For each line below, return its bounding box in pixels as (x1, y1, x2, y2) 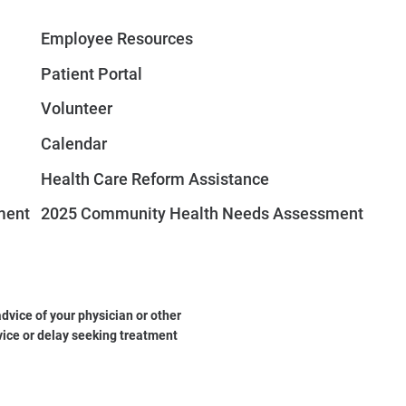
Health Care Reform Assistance (41, 169, 270, 188)
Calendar (41, 135, 108, 154)
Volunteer (41, 100, 113, 119)
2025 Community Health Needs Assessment (41, 205, 364, 224)
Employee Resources (41, 30, 194, 49)
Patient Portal (41, 64, 143, 83)
